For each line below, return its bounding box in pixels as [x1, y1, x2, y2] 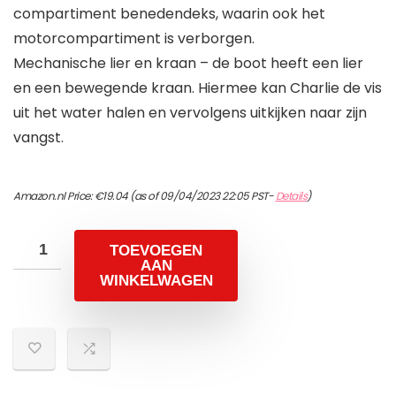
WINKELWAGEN [99, 272, 213, 290]
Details [275, 188, 307, 204]
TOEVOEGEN [110, 242, 202, 260]
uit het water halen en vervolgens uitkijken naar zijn [13, 103, 367, 124]
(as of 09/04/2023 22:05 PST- [127, 188, 276, 204]
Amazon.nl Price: [13, 188, 95, 204]
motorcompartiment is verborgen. [13, 28, 255, 49]
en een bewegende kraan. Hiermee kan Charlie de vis [13, 78, 382, 99]
